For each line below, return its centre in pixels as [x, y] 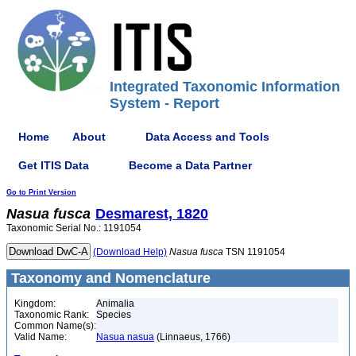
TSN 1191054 [254, 252]
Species [114, 315]
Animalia [115, 304]
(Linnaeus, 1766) [192, 337]
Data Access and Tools [207, 136]
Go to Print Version [41, 192]
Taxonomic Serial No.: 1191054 [74, 228]
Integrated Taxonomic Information [225, 87]
